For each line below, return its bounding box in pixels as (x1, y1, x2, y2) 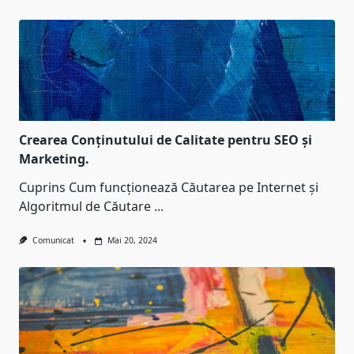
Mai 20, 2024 (107, 235, 157, 247)
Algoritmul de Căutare (19, 198, 151, 216)
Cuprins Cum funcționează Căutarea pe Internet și (19, 179, 318, 197)
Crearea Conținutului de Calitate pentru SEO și (19, 131, 312, 149)
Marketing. (19, 150, 89, 168)
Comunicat (32, 235, 74, 247)
